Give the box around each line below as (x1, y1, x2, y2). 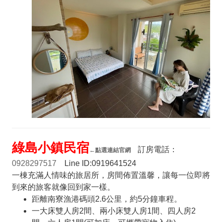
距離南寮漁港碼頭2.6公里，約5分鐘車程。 (31, 194, 182, 203)
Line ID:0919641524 (56, 159, 136, 167)
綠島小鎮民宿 (11, 140, 89, 155)
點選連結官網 (95, 146, 131, 154)
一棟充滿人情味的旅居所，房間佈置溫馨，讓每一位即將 (11, 170, 210, 179)
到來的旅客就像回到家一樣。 (11, 182, 115, 191)
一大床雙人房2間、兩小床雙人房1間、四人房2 (31, 206, 196, 215)
